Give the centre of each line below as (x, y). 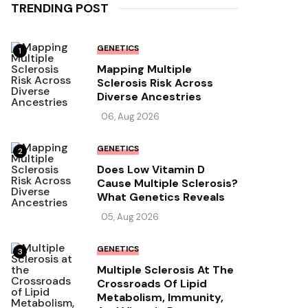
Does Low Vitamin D (151, 170)
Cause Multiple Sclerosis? (167, 184)
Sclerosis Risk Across (155, 83)
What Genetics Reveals (161, 197)
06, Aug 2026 (130, 117)
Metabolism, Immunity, (160, 298)
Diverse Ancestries (149, 97)
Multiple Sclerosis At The (165, 270)
